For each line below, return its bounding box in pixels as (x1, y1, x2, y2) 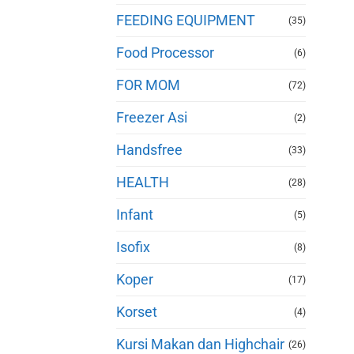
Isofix (116, 239, 150, 255)
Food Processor (116, 44, 214, 61)
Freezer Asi (116, 109, 187, 126)
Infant (116, 206, 153, 223)
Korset (116, 303, 157, 320)
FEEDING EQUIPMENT (116, 12, 255, 28)
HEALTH (116, 174, 169, 190)
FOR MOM (116, 77, 180, 93)
